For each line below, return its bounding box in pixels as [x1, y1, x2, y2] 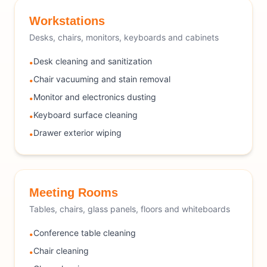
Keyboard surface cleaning [33, 110, 138, 120]
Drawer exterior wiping [33, 128, 122, 138]
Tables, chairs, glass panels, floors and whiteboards [29, 204, 230, 215]
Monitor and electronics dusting [33, 92, 156, 103]
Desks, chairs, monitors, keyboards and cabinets [29, 32, 219, 43]
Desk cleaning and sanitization [33, 56, 152, 67]
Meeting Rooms [29, 186, 118, 200]
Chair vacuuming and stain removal [33, 74, 170, 85]
